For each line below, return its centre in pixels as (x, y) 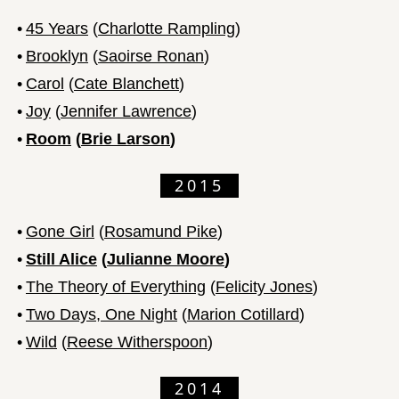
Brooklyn (57, 56)
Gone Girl (60, 231)
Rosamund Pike (161, 231)
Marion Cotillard (243, 314)
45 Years (57, 28)
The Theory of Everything (116, 286)
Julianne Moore (166, 259)
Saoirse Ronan (151, 56)
